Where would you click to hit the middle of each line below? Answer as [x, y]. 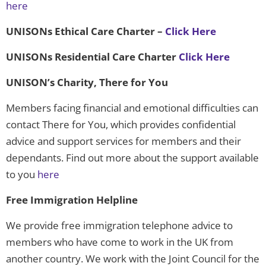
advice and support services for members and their [123, 141]
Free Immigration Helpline [73, 200]
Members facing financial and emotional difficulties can [132, 108]
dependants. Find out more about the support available [132, 158]
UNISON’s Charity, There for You [88, 83]
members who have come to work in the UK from [120, 242]
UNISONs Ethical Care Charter [80, 31]
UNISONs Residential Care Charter [92, 57]
